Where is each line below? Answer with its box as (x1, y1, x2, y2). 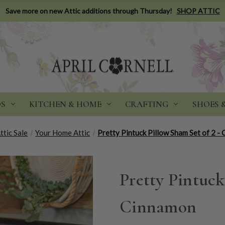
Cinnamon (120, 195, 196, 217)
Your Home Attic (35, 128, 90, 137)
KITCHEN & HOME (29, 98, 101, 109)
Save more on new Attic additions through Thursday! (5, 6, 172, 15)
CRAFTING (125, 98, 169, 109)
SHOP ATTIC (176, 6, 220, 15)
